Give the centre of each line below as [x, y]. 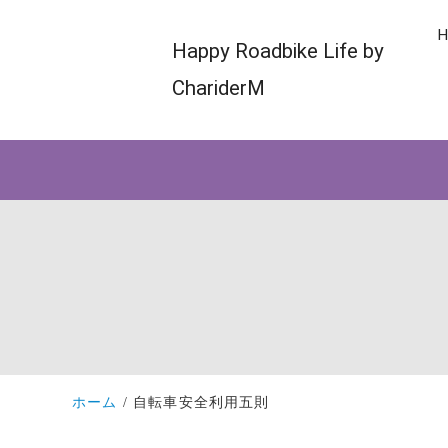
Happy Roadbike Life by [278, 51]
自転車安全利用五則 [201, 403]
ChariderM [218, 88]
